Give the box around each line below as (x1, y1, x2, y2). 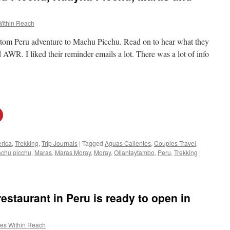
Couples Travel (154, 139, 196, 147)
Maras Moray (55, 148, 91, 157)
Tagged (82, 139, 103, 147)
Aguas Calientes (105, 139, 151, 147)
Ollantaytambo (114, 148, 155, 157)
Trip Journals (42, 139, 78, 147)
